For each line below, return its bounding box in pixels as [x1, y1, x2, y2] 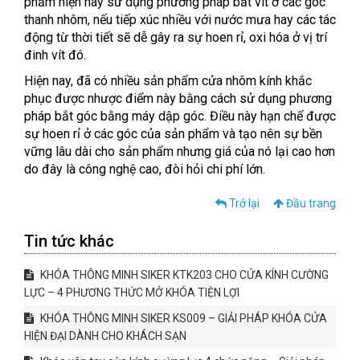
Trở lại [227, 197, 260, 211]
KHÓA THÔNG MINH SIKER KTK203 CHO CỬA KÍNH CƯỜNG [38, 268, 329, 282]
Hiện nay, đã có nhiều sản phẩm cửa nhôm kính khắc [24, 73, 312, 89]
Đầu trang [284, 197, 336, 211]
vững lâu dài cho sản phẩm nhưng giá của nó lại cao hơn [24, 144, 335, 160]
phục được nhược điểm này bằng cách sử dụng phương [24, 91, 332, 107]
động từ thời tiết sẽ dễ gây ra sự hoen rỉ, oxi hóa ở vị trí [24, 30, 327, 46]
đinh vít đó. [24, 47, 86, 63]
